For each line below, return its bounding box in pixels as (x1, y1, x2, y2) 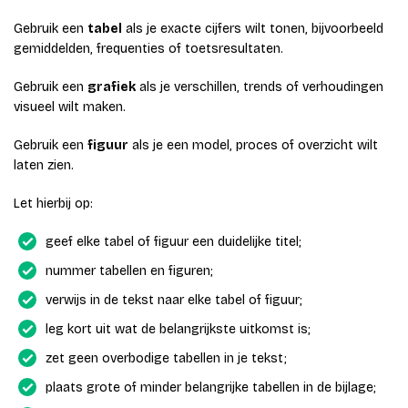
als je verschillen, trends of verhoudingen (136, 79, 383, 96)
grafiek (87, 79, 136, 96)
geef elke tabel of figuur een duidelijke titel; (46, 234, 301, 250)
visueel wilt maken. (14, 99, 126, 116)
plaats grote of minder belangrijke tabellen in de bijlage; (46, 380, 376, 396)
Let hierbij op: (14, 196, 93, 212)
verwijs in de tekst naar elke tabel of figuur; (46, 292, 302, 309)
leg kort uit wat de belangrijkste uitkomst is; (46, 321, 311, 338)
